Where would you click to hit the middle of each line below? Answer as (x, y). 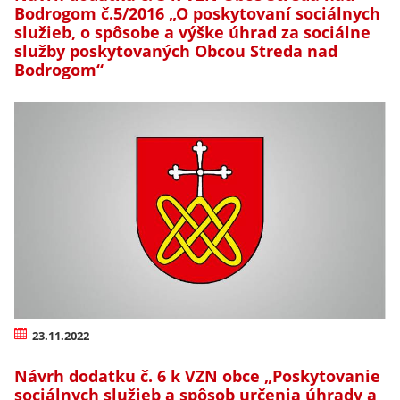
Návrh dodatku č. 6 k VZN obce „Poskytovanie (197, 375)
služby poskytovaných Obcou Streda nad (176, 51)
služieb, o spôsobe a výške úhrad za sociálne (192, 33)
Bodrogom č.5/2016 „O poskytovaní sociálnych (197, 14)
